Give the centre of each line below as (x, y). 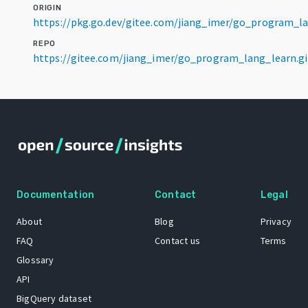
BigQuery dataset (54, 298)
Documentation (56, 195)
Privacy (276, 221)
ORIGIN (47, 8)
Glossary (35, 260)
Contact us (177, 241)
